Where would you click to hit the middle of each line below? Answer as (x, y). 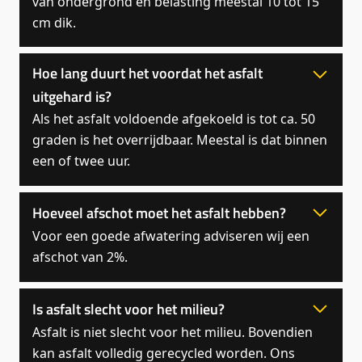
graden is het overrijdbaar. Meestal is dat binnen (180, 139)
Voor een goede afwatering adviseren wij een (171, 236)
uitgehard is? (72, 96)
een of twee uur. (81, 160)
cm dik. (54, 22)
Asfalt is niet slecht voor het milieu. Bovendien (173, 333)
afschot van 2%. (80, 257)
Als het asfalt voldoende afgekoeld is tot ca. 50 (174, 118)
